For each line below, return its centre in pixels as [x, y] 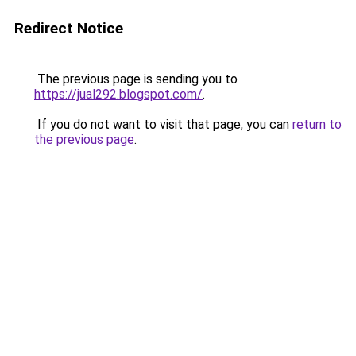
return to [317, 124]
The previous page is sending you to [136, 79]
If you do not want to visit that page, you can [163, 124]
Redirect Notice [69, 28]
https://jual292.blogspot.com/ [118, 94]
